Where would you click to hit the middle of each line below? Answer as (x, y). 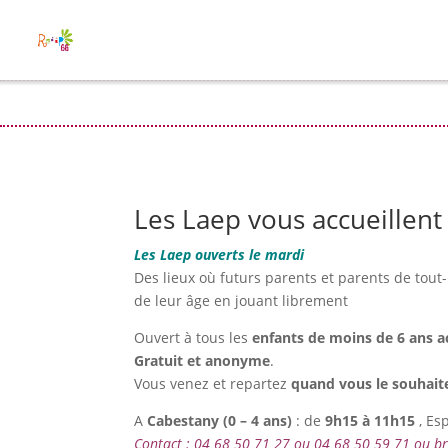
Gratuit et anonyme (202, 360)
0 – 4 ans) (262, 420)
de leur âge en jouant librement (241, 300)
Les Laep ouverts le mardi (219, 254)
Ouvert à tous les (191, 337)
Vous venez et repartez (213, 383)
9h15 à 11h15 (372, 420)
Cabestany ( (188, 420)
